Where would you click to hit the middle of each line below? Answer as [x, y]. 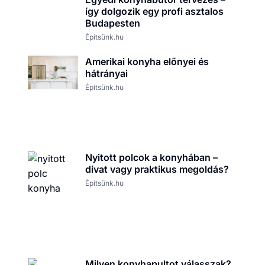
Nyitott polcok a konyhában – [151, 158]
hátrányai [106, 74]
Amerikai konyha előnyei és [147, 62]
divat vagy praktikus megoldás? [157, 169]
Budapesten [112, 23]
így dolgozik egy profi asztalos [154, 12]
